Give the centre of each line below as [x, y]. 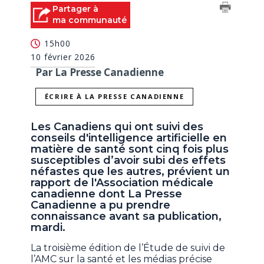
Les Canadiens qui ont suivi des [117, 127]
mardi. [48, 228]
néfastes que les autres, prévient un [131, 172]
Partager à [76, 9]
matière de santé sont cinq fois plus [130, 149]
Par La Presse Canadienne [100, 72]
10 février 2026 [63, 57]
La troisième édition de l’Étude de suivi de [128, 248]
